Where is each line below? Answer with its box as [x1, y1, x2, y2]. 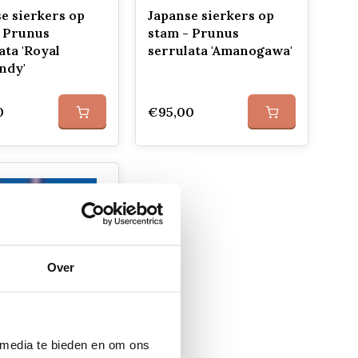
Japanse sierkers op [147, 7, 274, 23]
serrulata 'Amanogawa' [147, 42, 292, 58]
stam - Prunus [147, 25, 239, 41]
